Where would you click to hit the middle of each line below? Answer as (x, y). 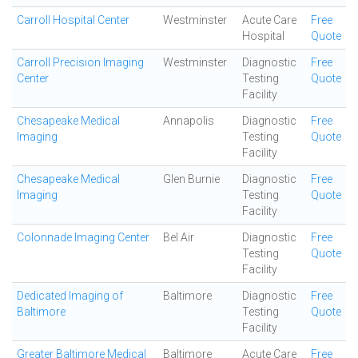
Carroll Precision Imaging (80, 62)
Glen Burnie (191, 179)
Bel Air (179, 237)
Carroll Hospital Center (73, 20)
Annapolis (189, 121)
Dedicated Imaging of (70, 296)
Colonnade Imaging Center (83, 237)
